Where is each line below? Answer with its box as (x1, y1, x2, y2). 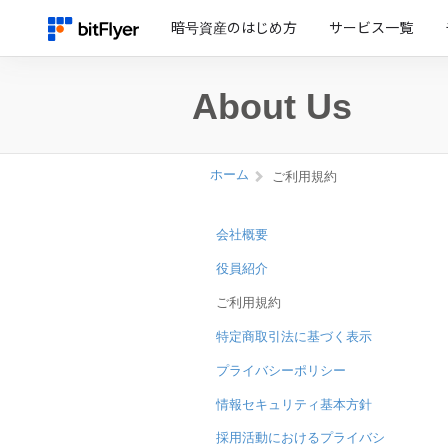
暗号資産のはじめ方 (170, 19, 297, 36)
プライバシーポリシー (216, 361, 346, 380)
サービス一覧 (328, 19, 413, 36)
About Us (192, 86, 352, 127)
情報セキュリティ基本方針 (216, 395, 372, 414)
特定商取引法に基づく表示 (216, 327, 372, 346)
